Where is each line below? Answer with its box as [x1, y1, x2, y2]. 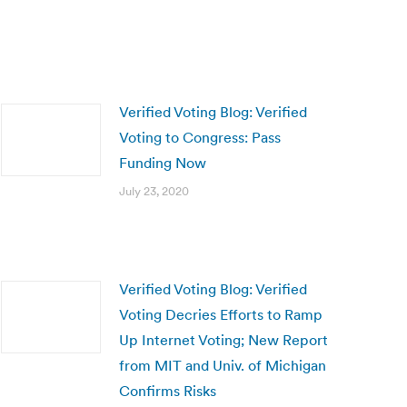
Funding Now [119, 154, 206, 172]
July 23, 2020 [119, 184, 189, 199]
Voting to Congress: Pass [119, 128, 281, 146]
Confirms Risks [119, 382, 216, 400]
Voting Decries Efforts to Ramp [119, 305, 323, 323]
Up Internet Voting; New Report [119, 331, 328, 349]
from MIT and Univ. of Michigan [119, 356, 326, 374]
